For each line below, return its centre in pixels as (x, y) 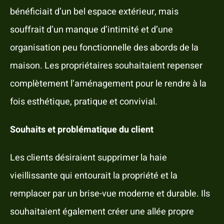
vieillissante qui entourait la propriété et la (93, 176)
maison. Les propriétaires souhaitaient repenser (106, 66)
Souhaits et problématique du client (81, 130)
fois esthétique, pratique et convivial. (83, 102)
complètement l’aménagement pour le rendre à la (108, 84)
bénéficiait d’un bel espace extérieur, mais (94, 12)
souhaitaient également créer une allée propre (102, 212)
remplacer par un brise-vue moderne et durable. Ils (110, 194)
